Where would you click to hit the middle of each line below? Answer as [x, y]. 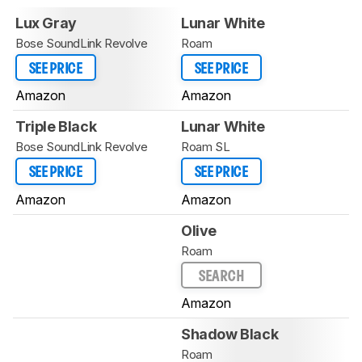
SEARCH [221, 276]
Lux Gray [46, 23]
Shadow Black [230, 335]
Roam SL [206, 147]
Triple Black [56, 127]
